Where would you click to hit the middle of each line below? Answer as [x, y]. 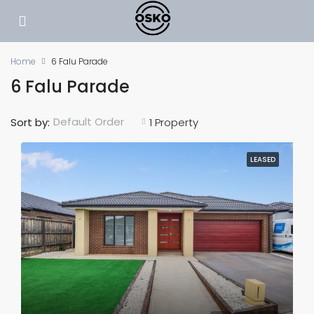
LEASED [263, 159]
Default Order [89, 122]
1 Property [174, 122]
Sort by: [30, 122]
